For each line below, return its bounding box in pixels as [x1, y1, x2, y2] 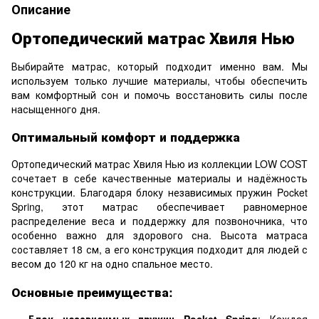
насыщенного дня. [11, 101, 100, 116]
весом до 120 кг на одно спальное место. [11, 256, 213, 271]
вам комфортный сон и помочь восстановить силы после [11, 87, 308, 102]
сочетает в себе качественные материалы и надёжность [11, 171, 308, 186]
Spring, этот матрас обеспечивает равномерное [11, 199, 308, 214]
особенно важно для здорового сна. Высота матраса [11, 228, 308, 243]
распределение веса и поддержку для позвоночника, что [11, 214, 308, 229]
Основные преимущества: [11, 283, 173, 300]
